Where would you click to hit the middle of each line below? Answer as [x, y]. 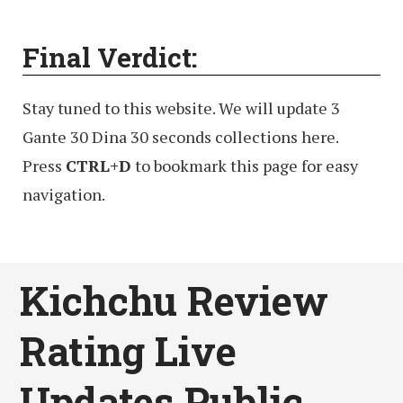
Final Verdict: [110, 58]
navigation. [64, 195]
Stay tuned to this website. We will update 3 [181, 108]
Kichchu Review [175, 300]
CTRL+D [99, 166]
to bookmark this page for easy [245, 166]
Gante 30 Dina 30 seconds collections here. [180, 137]
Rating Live [129, 350]
